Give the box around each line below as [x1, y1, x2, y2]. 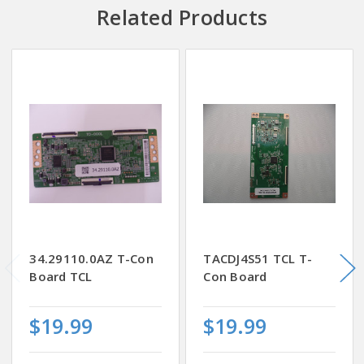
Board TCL [29, 267, 93, 284]
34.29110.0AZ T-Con [29, 249, 154, 266]
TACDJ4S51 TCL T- [203, 249, 313, 266]
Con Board [203, 267, 267, 284]
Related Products [97, 3, 267, 32]
